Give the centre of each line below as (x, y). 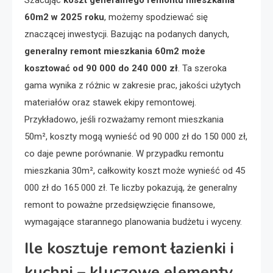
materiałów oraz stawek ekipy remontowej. (110, 103)
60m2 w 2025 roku (64, 17)
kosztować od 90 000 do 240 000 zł (101, 69)
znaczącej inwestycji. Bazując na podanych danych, (127, 34)
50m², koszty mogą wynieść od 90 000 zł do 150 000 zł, (136, 137)
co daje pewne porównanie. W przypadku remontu (124, 154)
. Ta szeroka (202, 69)
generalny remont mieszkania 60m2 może (115, 51)
